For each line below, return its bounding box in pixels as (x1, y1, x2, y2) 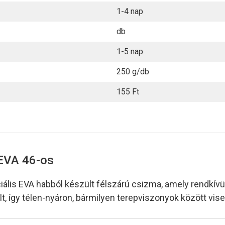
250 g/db (117, 67, 149, 77)
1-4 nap (117, 7, 143, 17)
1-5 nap (117, 47, 143, 57)
